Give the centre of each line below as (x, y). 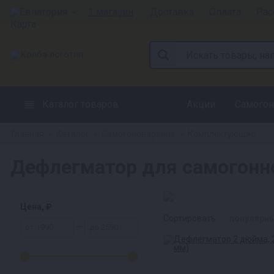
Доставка (172, 12)
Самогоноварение (139, 134)
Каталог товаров (80, 104)
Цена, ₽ (36, 207)
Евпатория (43, 12)
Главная (28, 134)
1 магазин (111, 12)
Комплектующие (222, 134)
